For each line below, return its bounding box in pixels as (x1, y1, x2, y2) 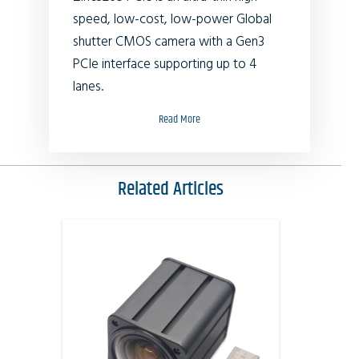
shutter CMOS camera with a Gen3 (73, 30, 264, 53)
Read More (159, 110, 200, 128)
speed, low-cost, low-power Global (73, 8, 272, 30)
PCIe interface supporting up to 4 (73, 53, 256, 75)
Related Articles (117, 174, 224, 204)
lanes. (73, 75, 103, 98)
